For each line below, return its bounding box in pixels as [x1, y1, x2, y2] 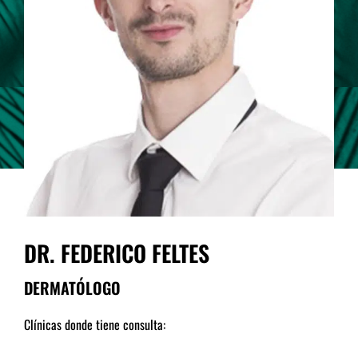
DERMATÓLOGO [24, 276, 121, 300]
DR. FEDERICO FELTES [24, 237, 209, 270]
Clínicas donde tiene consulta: [24, 315, 165, 335]
